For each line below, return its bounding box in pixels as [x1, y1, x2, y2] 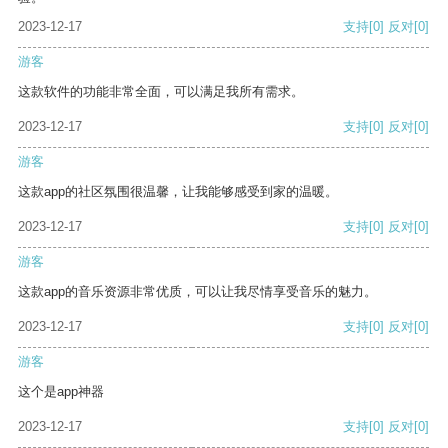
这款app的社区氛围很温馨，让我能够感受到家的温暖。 [18, 184, 338, 200]
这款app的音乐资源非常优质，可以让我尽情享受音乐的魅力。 [18, 284, 377, 300]
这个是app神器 [18, 384, 104, 400]
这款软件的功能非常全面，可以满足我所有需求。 [18, 84, 304, 100]
